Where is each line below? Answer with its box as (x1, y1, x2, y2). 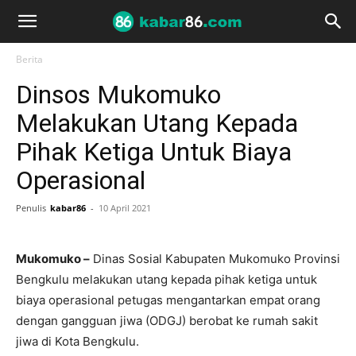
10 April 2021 (99, 202, 151, 214)
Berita (16, 52, 43, 66)
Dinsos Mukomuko (16, 79, 221, 110)
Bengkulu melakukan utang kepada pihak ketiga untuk (16, 272, 317, 287)
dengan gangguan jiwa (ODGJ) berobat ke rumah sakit (16, 313, 318, 328)
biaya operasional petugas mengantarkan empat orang (16, 292, 320, 308)
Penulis (16, 202, 46, 214)
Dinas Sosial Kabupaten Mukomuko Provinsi (90, 251, 340, 266)
